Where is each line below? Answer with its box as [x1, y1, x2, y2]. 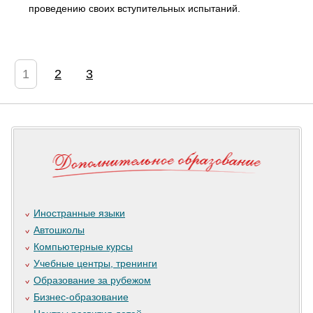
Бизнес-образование [34, 291, 129, 303]
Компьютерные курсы [34, 241, 133, 253]
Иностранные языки [34, 208, 125, 219]
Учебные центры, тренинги [34, 258, 157, 270]
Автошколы [34, 224, 85, 236]
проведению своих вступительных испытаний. [29, 3, 240, 15]
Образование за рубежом [34, 275, 151, 286]
